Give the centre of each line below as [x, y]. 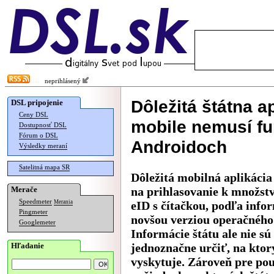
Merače [24, 189]
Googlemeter [37, 222]
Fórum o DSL [39, 135]
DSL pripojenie [37, 102]
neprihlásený [61, 81]
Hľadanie [28, 246]
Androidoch [179, 147]
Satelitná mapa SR [44, 167]
